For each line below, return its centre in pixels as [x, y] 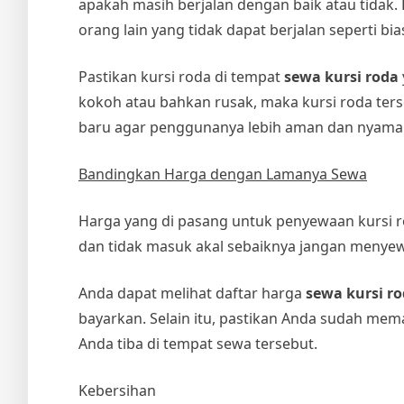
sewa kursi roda [341, 77]
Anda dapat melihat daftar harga [192, 294]
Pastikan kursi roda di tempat [181, 77]
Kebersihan [117, 391]
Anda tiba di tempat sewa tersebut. [198, 344]
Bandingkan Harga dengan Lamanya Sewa [223, 174]
